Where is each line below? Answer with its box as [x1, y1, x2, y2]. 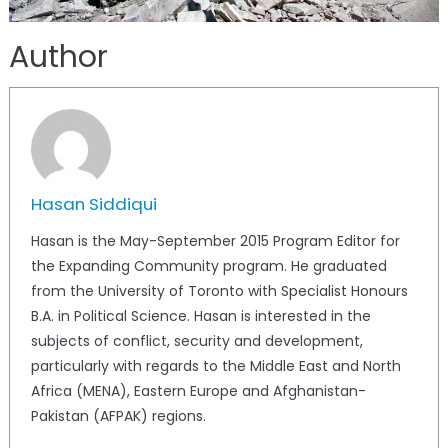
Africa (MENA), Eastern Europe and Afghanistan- [30, 381, 366, 402]
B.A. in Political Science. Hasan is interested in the [30, 306, 371, 327]
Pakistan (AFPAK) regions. [30, 406, 206, 427]
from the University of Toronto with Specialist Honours [30, 281, 408, 302]
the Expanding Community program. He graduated [30, 256, 387, 277]
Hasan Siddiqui [30, 192, 157, 217]
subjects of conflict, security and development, [30, 331, 363, 352]
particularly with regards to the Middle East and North [30, 356, 401, 377]
